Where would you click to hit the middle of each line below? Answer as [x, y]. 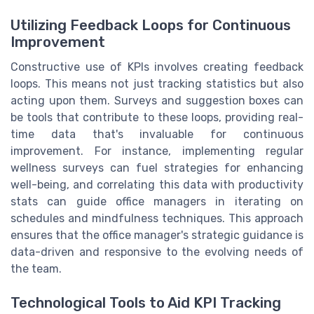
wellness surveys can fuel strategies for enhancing [157, 168]
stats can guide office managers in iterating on [157, 202]
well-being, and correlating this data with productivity [157, 185]
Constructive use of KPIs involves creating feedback [157, 67]
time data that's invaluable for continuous [157, 135]
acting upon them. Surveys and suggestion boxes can [157, 101]
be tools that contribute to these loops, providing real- [157, 118]
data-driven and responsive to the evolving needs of [157, 252]
